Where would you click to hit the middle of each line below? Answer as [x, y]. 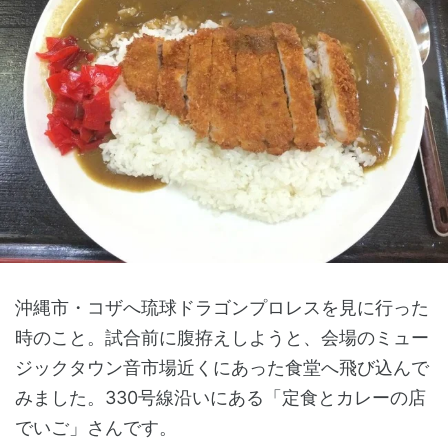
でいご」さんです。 [96, 427]
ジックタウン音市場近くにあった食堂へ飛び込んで [222, 367]
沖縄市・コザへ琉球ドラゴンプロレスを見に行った [222, 307]
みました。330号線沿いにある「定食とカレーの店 [220, 397]
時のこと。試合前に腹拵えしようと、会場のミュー [222, 337]
